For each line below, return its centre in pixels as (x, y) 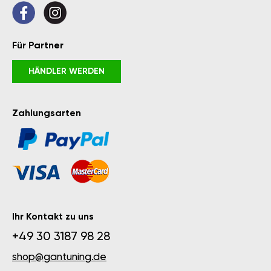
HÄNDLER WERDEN (67, 71)
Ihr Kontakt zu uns (53, 217)
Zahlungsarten (47, 114)
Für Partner (38, 46)
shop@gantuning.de (59, 257)
